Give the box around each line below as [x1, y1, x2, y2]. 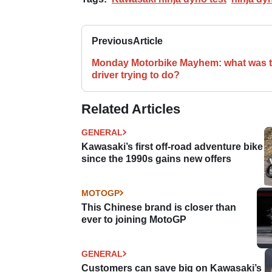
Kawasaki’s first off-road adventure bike [81, 141, 263, 152]
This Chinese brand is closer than [81, 202, 236, 212]
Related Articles [81, 101, 180, 117]
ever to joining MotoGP [81, 214, 186, 225]
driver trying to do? [92, 69, 180, 80]
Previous [92, 35, 133, 46]
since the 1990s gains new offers [81, 153, 231, 164]
